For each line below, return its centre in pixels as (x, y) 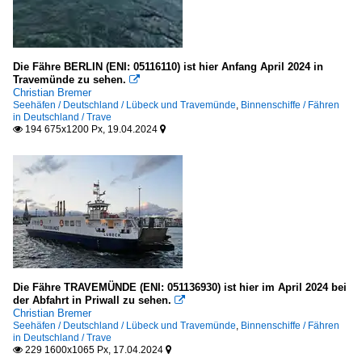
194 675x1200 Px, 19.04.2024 (91, 129)
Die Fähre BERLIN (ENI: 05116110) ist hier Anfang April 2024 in (168, 66)
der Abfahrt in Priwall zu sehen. (92, 300)
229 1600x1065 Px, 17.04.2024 (94, 349)
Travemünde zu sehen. (69, 79)
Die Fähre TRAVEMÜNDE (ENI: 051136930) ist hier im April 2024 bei (180, 287)
